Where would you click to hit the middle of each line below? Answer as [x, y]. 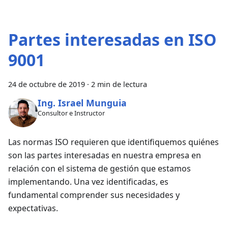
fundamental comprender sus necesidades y [94, 195]
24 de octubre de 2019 [47, 84]
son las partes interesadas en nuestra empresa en [105, 155]
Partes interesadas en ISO [112, 39]
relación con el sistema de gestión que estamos [99, 169]
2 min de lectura [119, 84]
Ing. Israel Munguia [82, 103]
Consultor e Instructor [71, 113]
